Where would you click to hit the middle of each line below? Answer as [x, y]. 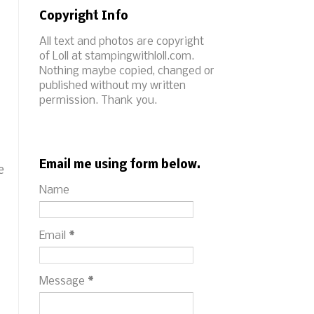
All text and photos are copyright [122, 41]
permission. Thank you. [98, 100]
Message [63, 281]
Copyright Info [84, 16]
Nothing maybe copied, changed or [127, 71]
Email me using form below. [120, 165]
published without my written [112, 86]
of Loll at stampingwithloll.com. [117, 56]
